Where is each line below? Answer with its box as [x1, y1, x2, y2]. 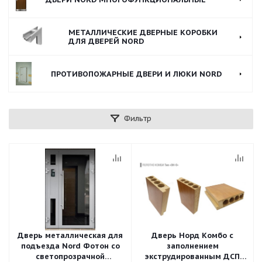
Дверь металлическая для [18, 230, 123, 240]
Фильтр [124, 113, 151, 123]
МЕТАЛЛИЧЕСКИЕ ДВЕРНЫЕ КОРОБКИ [68, 27, 218, 37]
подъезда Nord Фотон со [20, 241, 120, 251]
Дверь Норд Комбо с [151, 230, 233, 240]
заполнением [166, 241, 219, 251]
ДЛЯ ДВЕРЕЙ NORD [68, 36, 144, 46]
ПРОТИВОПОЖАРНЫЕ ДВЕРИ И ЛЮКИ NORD [51, 69, 222, 79]
